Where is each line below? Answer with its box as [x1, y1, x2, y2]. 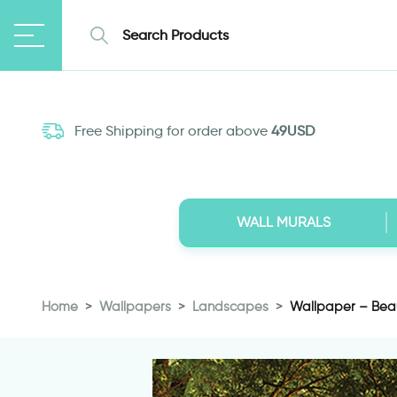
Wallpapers [99, 299, 171, 315]
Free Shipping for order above [71, 122, 271, 140]
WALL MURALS [236, 214, 331, 230]
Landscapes [192, 299, 269, 315]
